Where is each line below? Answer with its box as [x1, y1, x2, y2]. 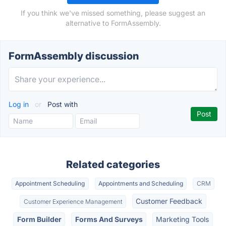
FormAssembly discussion [9, 50, 139, 62]
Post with [45, 100, 78, 108]
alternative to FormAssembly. [65, 19, 161, 27]
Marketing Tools [156, 214, 209, 223]
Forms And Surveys [75, 214, 143, 223]
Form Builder [17, 214, 62, 223]
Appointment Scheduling [15, 180, 85, 188]
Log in [9, 100, 31, 108]
